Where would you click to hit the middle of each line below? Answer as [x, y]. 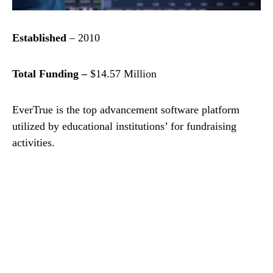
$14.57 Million [123, 74]
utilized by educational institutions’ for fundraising [124, 126]
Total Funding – [51, 74]
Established [39, 38]
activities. [34, 143]
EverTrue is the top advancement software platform [126, 110]
